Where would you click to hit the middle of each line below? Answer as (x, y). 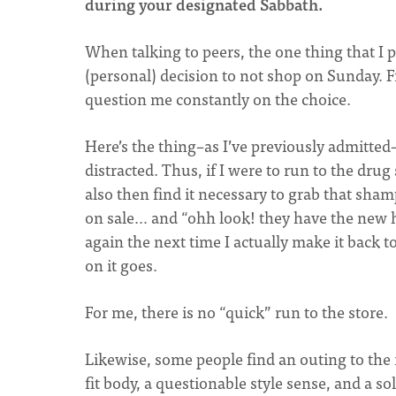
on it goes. (121, 265)
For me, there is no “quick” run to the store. (236, 312)
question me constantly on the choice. (218, 99)
